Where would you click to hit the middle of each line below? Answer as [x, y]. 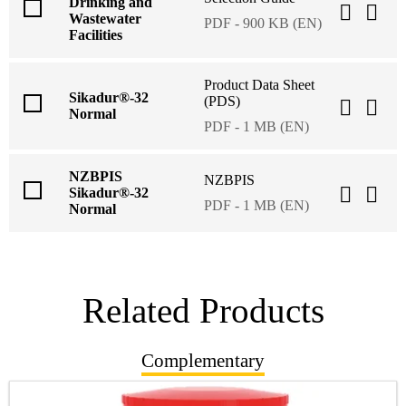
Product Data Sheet [259, 85]
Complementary [203, 360]
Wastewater [105, 19]
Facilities [96, 35]
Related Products [203, 311]
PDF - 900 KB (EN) [263, 24]
